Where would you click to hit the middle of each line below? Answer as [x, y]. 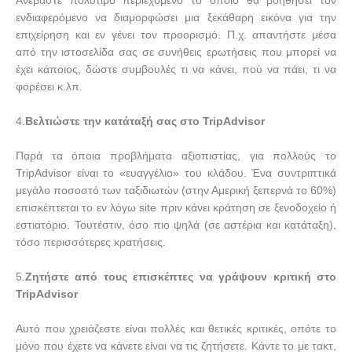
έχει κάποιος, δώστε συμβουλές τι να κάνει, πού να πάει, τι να [176, 69]
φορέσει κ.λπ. [49, 86]
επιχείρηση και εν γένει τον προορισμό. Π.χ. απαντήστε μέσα [176, 34]
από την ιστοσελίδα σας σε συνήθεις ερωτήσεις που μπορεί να [176, 51]
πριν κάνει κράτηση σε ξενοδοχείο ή [248, 207]
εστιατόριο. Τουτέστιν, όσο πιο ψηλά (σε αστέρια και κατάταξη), [176, 224]
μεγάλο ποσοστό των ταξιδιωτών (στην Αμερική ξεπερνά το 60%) [176, 190]
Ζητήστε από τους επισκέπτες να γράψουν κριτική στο [181, 276]
